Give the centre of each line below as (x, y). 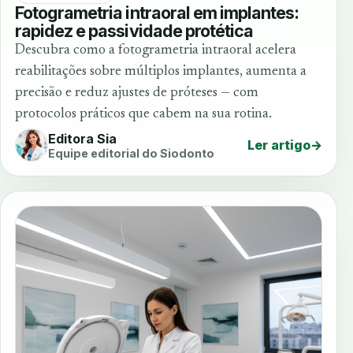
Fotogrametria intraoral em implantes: (157, 13)
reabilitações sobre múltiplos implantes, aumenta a (161, 72)
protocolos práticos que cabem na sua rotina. (143, 115)
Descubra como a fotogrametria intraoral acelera (156, 51)
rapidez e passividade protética (134, 31)
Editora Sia (82, 138)
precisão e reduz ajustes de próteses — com (137, 93)
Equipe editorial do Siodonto (131, 153)
